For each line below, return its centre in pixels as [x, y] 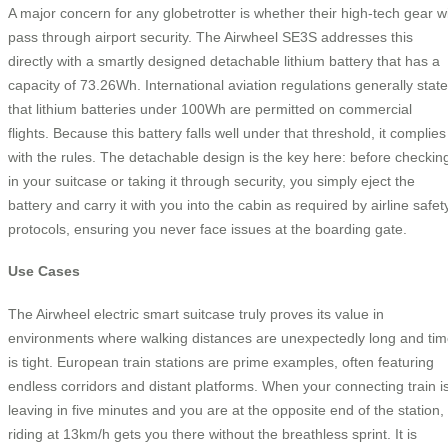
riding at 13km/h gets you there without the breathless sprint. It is [212, 433]
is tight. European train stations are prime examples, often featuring [221, 361]
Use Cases [44, 271]
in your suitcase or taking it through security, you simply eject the [211, 180]
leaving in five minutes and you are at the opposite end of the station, [226, 409]
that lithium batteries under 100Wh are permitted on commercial [210, 108]
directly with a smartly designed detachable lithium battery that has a [224, 60]
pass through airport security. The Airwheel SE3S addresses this [210, 36]
